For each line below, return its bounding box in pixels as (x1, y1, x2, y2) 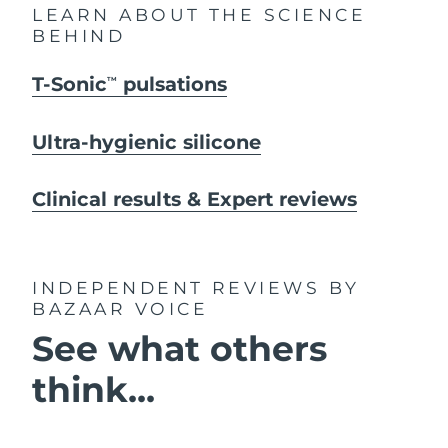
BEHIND (32, 25, 126, 47)
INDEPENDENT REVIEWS (32, 276, 329, 298)
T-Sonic (32, 72, 108, 97)
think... (32, 367, 156, 411)
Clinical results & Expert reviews (32, 187, 358, 211)
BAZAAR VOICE (32, 297, 209, 319)
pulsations (117, 72, 228, 97)
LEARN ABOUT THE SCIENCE (32, 4, 367, 26)
